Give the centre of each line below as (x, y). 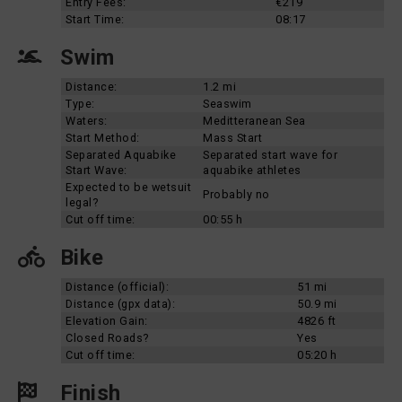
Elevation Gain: (107, 321)
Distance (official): (117, 287)
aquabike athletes (252, 170)
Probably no (236, 194)
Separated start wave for (270, 155)
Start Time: (95, 19)
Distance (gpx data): (120, 304)
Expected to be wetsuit (128, 187)
